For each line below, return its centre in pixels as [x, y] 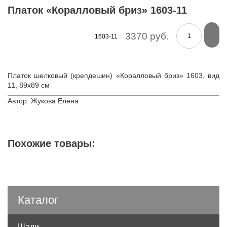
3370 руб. [147, 36]
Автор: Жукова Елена [43, 101]
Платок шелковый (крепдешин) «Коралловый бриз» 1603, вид [113, 75]
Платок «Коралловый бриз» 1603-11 [97, 10]
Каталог [38, 200]
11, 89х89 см [29, 85]
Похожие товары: [51, 143]
